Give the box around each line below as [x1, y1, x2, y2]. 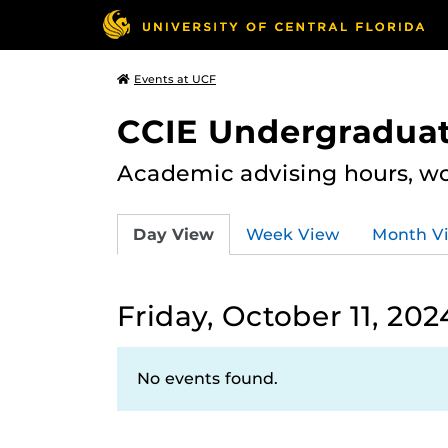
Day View [133, 224, 214, 244]
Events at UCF [134, 72, 216, 86]
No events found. [137, 369, 278, 388]
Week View [246, 224, 340, 244]
